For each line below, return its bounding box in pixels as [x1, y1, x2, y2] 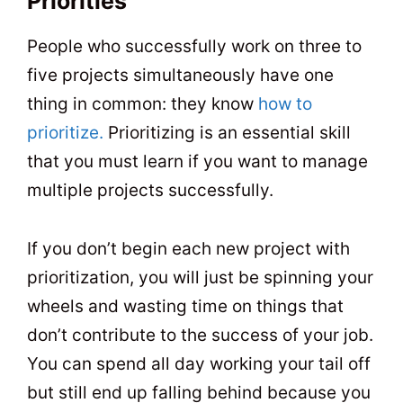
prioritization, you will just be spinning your [27, 266, 373, 288]
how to [258, 94, 312, 115]
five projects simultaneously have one [27, 65, 334, 86]
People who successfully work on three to [27, 36, 362, 58]
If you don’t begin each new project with [27, 237, 350, 259]
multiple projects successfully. [27, 180, 273, 201]
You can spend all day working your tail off [27, 353, 371, 374]
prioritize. [27, 122, 103, 144]
